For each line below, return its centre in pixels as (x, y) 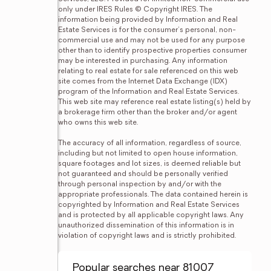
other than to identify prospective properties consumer (152, 51)
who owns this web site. (98, 123)
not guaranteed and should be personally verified (143, 174)
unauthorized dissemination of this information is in (146, 226)
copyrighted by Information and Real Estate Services (149, 205)
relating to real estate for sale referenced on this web (148, 71)
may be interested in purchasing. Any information (143, 61)
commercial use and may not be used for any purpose (152, 41)
